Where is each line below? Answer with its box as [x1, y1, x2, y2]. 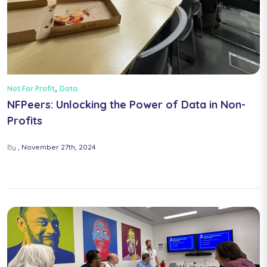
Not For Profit [7, 83, 55, 93]
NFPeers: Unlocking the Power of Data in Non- [7, 98, 246, 112]
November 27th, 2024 [21, 142, 96, 152]
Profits [7, 114, 42, 128]
